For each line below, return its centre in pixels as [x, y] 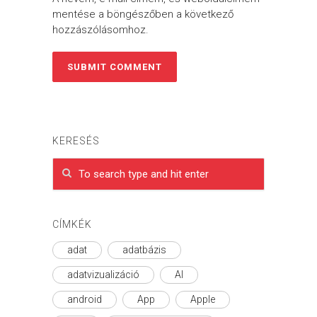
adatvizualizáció [103, 275]
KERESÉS [76, 141]
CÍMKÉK [72, 224]
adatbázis [144, 250]
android [85, 299]
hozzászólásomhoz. [100, 30]
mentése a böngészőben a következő [143, 14]
